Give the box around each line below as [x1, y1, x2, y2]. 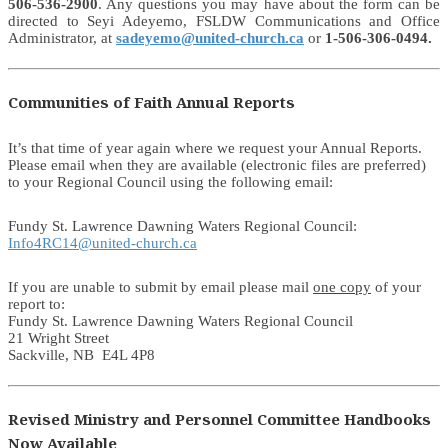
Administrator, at [8, 30, 116, 47]
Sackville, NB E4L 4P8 [8, 346, 155, 363]
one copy [313, 278, 371, 295]
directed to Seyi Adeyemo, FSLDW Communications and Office [8, 13, 440, 30]
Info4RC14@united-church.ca [8, 234, 197, 251]
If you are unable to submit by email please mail [8, 278, 313, 295]
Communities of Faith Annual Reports [8, 92, 295, 113]
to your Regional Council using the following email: [8, 173, 333, 190]
